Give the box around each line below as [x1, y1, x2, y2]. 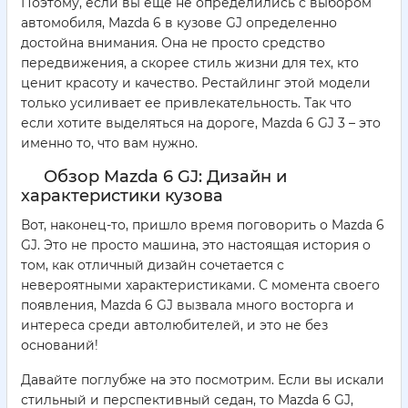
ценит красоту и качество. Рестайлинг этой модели [21, 75, 371, 92]
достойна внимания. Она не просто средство [21, 35, 325, 52]
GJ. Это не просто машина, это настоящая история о [21, 237, 371, 254]
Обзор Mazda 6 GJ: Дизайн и [44, 167, 287, 188]
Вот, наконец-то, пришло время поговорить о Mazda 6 [21, 217, 384, 234]
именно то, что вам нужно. [21, 135, 198, 152]
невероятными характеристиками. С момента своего [21, 277, 380, 294]
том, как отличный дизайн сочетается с [21, 257, 284, 274]
